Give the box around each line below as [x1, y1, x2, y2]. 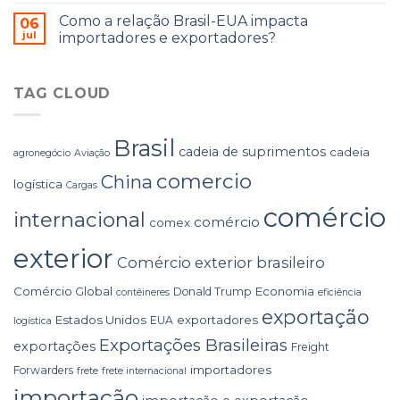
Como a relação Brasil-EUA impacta [59, 12, 308, 29]
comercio [156, 169, 252, 195]
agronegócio [13, 147, 71, 160]
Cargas [66, 179, 97, 192]
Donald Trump [173, 285, 252, 299]
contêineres [116, 287, 170, 299]
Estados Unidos [55, 312, 146, 328]
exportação [262, 305, 370, 329]
